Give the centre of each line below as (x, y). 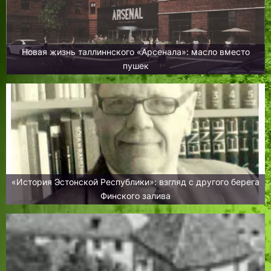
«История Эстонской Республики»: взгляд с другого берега (85, 182)
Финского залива (135, 196)
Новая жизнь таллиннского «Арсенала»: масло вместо (135, 52)
